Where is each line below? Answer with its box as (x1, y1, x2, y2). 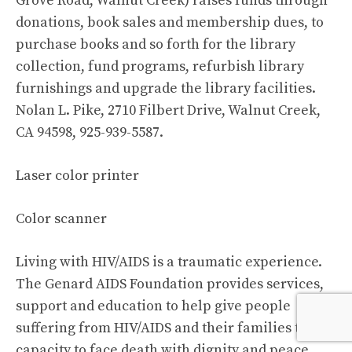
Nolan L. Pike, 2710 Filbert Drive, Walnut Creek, (16, 101, 321, 119)
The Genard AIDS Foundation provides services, (16, 275, 324, 293)
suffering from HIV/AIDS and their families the (16, 319, 316, 337)
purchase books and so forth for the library (16, 35, 295, 53)
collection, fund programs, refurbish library (16, 57, 304, 75)
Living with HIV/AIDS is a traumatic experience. (16, 253, 322, 271)
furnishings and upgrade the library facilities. (16, 79, 316, 97)
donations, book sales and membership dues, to (16, 13, 324, 31)
